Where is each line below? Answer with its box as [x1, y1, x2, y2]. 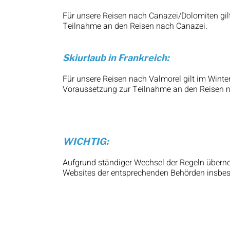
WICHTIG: [63, 136, 109, 147]
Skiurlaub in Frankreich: [63, 52, 169, 64]
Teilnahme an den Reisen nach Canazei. [63, 20, 207, 33]
